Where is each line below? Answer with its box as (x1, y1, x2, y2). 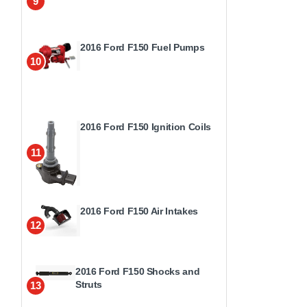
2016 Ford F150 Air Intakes (80, 205, 198, 217)
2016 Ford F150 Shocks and (75, 265, 200, 277)
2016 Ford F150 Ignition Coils (80, 121, 211, 132)
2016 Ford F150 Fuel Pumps (80, 41, 205, 53)
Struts (75, 278, 102, 290)
